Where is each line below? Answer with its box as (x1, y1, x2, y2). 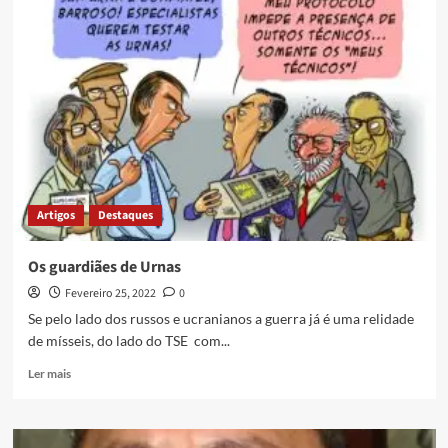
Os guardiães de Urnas (27, 256, 181, 279)
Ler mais (27, 366, 71, 382)
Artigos (36, 207, 75, 225)
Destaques (97, 207, 153, 225)
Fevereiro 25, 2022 (64, 285, 156, 303)
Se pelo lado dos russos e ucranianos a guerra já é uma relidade (27, 310, 414, 328)
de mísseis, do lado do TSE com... (27, 332, 230, 350)
